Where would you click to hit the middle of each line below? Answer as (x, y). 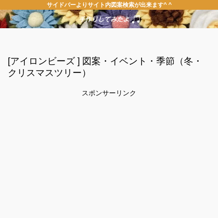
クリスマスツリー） (49, 73)
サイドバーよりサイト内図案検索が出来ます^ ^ (109, 5)
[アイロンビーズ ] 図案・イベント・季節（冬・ (105, 61)
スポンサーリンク (109, 93)
